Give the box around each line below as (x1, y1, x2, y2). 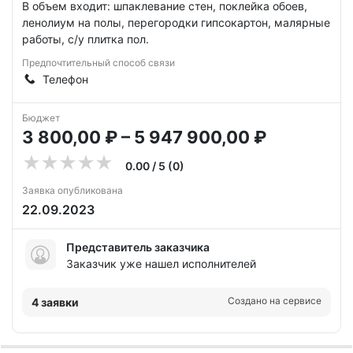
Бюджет (22, 112, 60, 124)
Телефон (43, 72, 88, 86)
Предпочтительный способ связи (22, 57, 175, 69)
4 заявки (32, 295, 79, 309)
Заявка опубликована (22, 184, 123, 196)
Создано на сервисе (228, 295, 321, 307)
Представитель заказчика (66, 240, 210, 254)
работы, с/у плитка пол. (22, 32, 149, 46)
